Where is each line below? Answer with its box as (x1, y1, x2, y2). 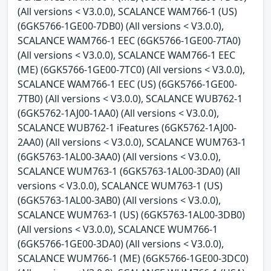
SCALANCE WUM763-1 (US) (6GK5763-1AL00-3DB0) (18, 207, 245, 221)
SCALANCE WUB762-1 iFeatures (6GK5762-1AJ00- (18, 120, 237, 134)
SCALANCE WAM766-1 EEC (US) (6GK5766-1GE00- (18, 77, 237, 91)
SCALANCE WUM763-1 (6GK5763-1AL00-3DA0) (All (18, 164, 240, 178)
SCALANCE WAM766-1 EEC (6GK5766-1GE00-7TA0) (18, 33, 241, 47)
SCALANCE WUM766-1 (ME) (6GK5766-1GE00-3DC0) (18, 251, 249, 265)
